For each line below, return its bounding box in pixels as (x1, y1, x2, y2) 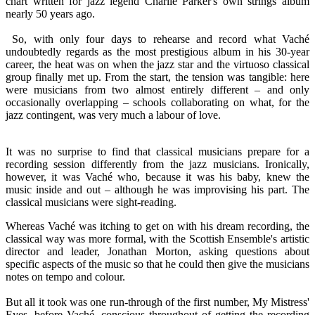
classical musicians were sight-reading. (6, 195, 176, 208)
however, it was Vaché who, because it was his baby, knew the (6, 170, 309, 183)
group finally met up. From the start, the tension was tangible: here (6, 70, 309, 83)
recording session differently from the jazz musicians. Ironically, (6, 157, 309, 170)
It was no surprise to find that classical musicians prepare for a (6, 145, 309, 157)
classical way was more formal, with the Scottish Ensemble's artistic (6, 232, 309, 245)
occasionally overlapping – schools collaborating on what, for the (6, 96, 309, 108)
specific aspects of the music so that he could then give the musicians (6, 257, 309, 270)
